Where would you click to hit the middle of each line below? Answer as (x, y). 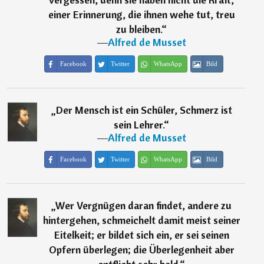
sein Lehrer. (139, 125)
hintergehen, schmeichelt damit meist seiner (141, 220)
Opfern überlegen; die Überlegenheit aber (141, 250)
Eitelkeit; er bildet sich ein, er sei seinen (141, 235)
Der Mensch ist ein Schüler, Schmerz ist (144, 110)
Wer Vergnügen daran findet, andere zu (144, 206)
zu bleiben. (139, 29)
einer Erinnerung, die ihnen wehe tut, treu (141, 15)
